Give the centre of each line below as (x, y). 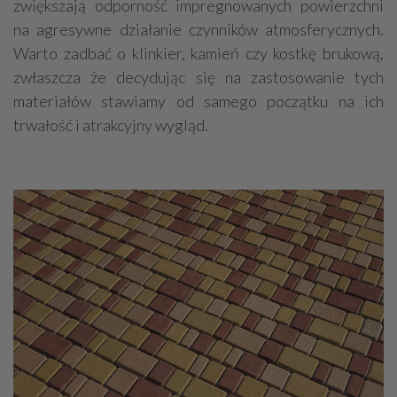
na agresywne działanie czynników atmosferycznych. (198, 29)
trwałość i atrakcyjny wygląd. (111, 125)
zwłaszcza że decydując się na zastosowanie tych (198, 77)
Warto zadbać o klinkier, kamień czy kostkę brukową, (198, 53)
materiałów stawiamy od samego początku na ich (198, 101)
